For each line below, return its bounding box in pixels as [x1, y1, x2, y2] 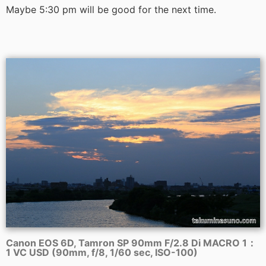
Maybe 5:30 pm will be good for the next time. [6, 3, 216, 15]
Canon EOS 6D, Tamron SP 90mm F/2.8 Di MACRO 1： [6, 236, 256, 249]
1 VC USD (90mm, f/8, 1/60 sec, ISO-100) [6, 246, 198, 258]
